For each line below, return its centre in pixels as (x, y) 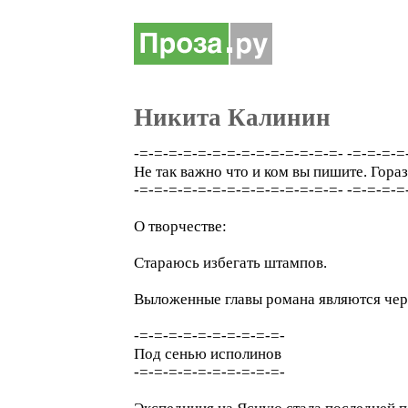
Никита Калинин (232, 117)
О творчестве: (180, 226)
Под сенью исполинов (208, 354)
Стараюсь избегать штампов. (230, 263)
